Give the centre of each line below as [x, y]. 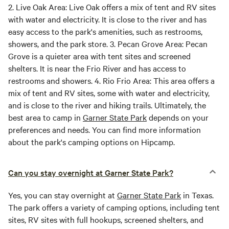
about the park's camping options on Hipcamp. [91, 142]
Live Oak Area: [41, 7]
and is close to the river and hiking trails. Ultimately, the [107, 105]
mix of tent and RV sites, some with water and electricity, [109, 93]
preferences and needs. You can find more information [105, 129]
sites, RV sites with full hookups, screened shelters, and [106, 219]
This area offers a [183, 80]
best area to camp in [45, 117]
